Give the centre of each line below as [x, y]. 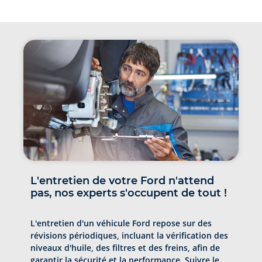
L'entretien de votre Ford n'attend [122, 180]
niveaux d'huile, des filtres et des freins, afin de [125, 247]
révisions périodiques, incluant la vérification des [129, 235]
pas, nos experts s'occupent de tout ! [129, 193]
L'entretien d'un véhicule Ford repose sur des [121, 223]
